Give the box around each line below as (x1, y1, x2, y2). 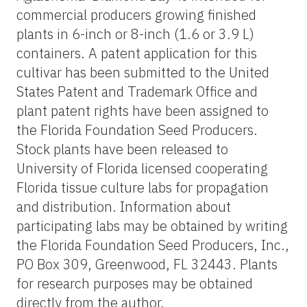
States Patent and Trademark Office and (16, 82, 258, 101)
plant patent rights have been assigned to (16, 101, 269, 120)
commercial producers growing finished (16, 5, 256, 24)
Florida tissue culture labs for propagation (16, 177, 269, 197)
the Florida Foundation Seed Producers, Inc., (16, 235, 289, 254)
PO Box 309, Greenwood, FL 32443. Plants (16, 254, 278, 273)
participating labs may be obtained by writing (16, 216, 288, 235)
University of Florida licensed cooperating (16, 158, 268, 177)
